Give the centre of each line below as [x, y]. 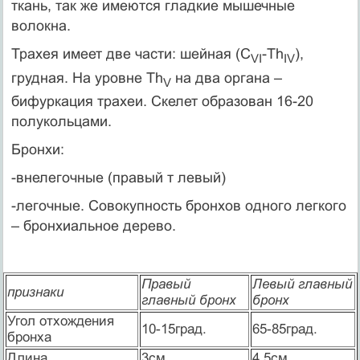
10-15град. [174, 329]
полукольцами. [61, 122]
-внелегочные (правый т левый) [118, 178]
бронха [29, 337]
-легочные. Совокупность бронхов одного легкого [178, 206]
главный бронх [188, 301]
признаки [35, 292]
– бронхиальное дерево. [93, 226]
